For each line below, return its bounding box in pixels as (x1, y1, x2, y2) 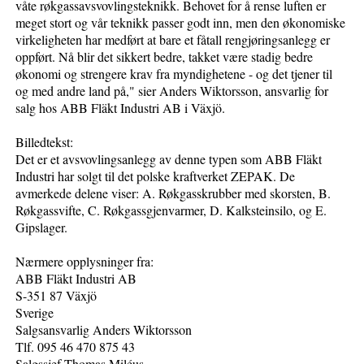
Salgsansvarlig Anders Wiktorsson (15, 320, 193, 338)
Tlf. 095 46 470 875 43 (15, 337, 136, 355)
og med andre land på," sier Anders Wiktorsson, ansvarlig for (15, 81, 329, 99)
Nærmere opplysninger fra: (15, 252, 154, 270)
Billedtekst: (15, 132, 74, 150)
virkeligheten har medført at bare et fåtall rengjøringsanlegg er (15, 30, 331, 48)
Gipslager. (15, 218, 68, 236)
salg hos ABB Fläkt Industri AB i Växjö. (15, 98, 226, 116)
